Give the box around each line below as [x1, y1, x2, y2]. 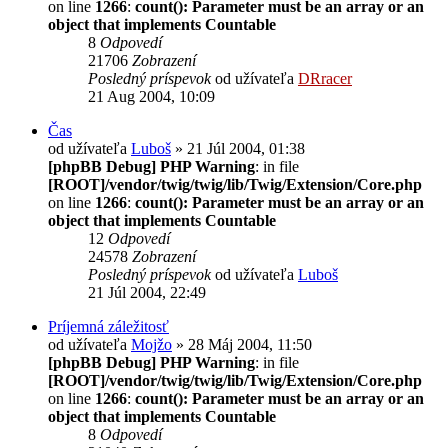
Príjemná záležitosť [48, 317, 169, 335]
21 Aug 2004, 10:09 [88, 87, 215, 105]
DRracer [298, 69, 352, 87]
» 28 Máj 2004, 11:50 [172, 335, 312, 353]
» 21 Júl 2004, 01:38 [171, 139, 305, 157]
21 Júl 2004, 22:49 [88, 283, 206, 301]
